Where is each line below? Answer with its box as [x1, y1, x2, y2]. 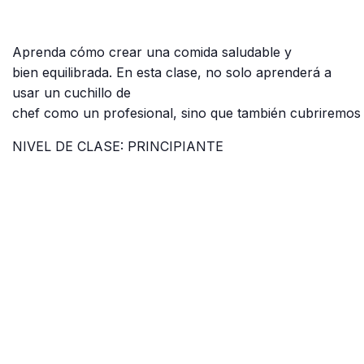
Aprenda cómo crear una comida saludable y [12, 44, 292, 60]
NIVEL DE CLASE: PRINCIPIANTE [12, 138, 223, 154]
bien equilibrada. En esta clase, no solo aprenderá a [12, 64, 331, 80]
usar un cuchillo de [12, 84, 131, 101]
